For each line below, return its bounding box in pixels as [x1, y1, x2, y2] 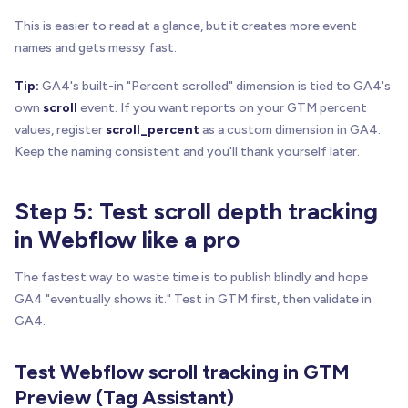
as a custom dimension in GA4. [199, 121, 381, 138]
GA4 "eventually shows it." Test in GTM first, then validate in [15, 291, 372, 307]
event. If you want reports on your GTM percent [77, 99, 367, 116]
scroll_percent [106, 121, 199, 138]
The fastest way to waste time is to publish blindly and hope [15, 269, 368, 285]
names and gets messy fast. [15, 39, 177, 56]
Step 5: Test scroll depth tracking [15, 196, 378, 226]
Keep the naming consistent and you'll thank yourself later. [15, 143, 360, 159]
